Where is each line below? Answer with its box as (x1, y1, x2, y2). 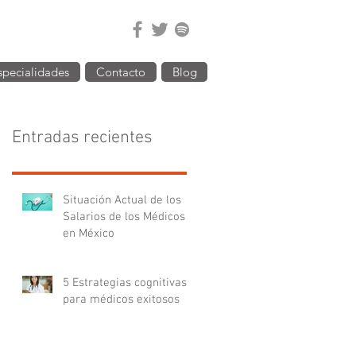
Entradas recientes (12, 127, 153, 149)
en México (63, 226, 114, 241)
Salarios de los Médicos (63, 210, 185, 224)
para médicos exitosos (63, 292, 180, 307)
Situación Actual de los (63, 193, 181, 207)
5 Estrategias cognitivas (63, 276, 187, 290)
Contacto (96, 64, 145, 79)
